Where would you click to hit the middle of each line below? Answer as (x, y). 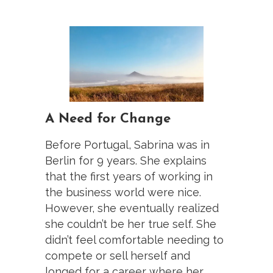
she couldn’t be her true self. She (131, 224)
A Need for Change (108, 119)
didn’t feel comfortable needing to (134, 239)
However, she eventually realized (132, 208)
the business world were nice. (123, 192)
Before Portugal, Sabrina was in (127, 144)
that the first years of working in (129, 176)
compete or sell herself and (118, 255)
